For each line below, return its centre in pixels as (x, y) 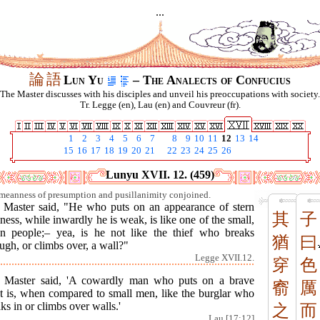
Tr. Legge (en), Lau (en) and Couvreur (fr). (160, 105)
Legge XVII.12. (225, 258)
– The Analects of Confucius (210, 80)
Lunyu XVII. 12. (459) (160, 175)
